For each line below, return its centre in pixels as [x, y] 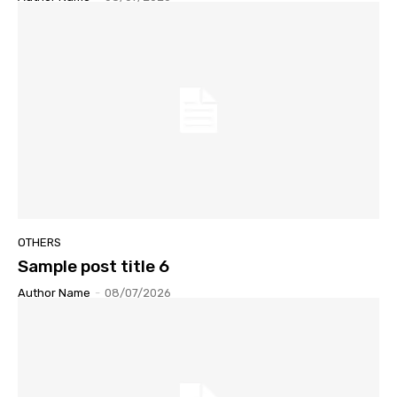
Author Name [54, 292]
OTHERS [39, 242]
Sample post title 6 [93, 266]
